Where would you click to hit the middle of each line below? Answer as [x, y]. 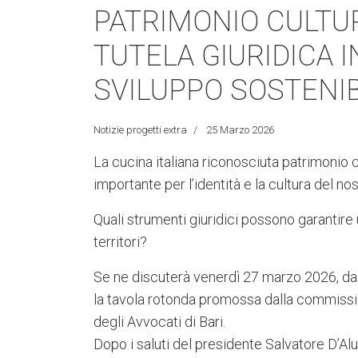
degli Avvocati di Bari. [159, 322]
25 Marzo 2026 [240, 130]
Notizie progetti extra [140, 130]
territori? [120, 242]
